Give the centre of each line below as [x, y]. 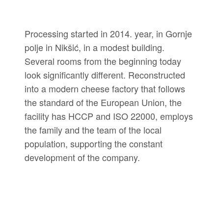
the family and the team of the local [93, 129]
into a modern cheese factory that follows [105, 88]
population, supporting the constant [94, 143]
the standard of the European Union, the [103, 102]
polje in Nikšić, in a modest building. [95, 47]
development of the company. [82, 157]
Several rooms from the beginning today [103, 61]
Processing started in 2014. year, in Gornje [108, 33]
